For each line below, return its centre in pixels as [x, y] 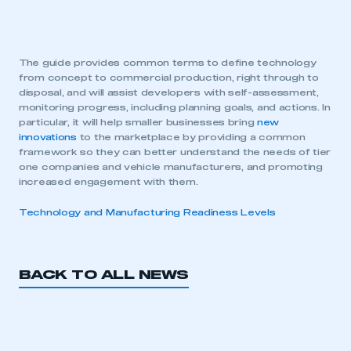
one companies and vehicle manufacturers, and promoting [171, 167]
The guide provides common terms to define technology [168, 63]
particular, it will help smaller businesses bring [138, 123]
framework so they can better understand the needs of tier [175, 152]
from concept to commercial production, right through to [169, 78]
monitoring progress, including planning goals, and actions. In [175, 108]
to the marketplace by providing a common [191, 138]
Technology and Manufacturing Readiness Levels [147, 213]
